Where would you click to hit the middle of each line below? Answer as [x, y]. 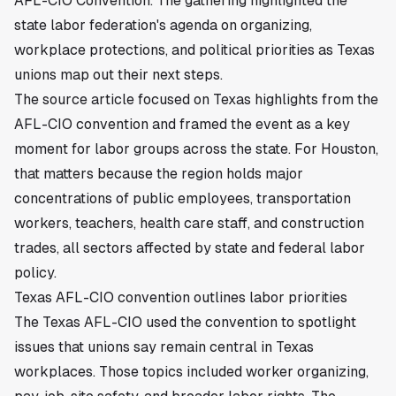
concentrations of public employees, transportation [183, 198]
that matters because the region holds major [159, 173]
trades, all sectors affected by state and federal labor [190, 247]
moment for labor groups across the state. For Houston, [196, 148]
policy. [35, 272]
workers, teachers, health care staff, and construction [189, 223]
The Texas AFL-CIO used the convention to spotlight [185, 322]
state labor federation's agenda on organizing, [163, 25]
